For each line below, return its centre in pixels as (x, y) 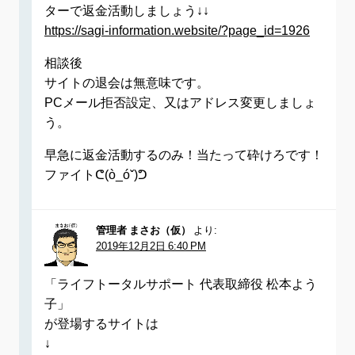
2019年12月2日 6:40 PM (151, 246)
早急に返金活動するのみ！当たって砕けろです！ (184, 155)
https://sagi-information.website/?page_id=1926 (177, 31)
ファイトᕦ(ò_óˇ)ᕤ (96, 175)
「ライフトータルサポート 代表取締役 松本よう (181, 284)
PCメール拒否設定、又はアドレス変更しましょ (180, 103)
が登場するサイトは (101, 324)
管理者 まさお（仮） (143, 231)
